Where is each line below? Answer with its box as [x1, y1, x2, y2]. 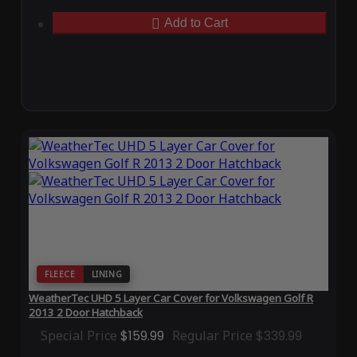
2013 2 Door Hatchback [28, 305, 143, 320]
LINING [91, 269, 123, 280]
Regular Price [171, 327, 253, 345]
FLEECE [44, 269, 76, 280]
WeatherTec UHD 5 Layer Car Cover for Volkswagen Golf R [28, 291, 313, 306]
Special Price [40, 327, 117, 345]
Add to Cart [164, 16, 228, 30]
